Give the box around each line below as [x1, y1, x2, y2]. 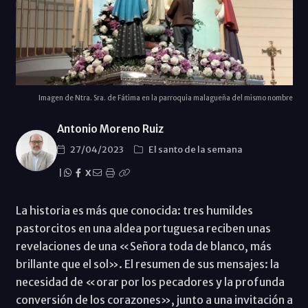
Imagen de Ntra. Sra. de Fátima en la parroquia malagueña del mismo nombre [38, 93, 293, 102]
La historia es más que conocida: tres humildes [15, 203, 253, 217]
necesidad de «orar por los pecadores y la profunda [15, 274, 285, 289]
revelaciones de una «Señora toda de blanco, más [15, 239, 272, 253]
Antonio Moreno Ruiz [56, 122, 164, 135]
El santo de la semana [148, 143, 243, 155]
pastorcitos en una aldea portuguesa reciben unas [15, 221, 271, 235]
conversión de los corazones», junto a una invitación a [15, 292, 293, 307]
